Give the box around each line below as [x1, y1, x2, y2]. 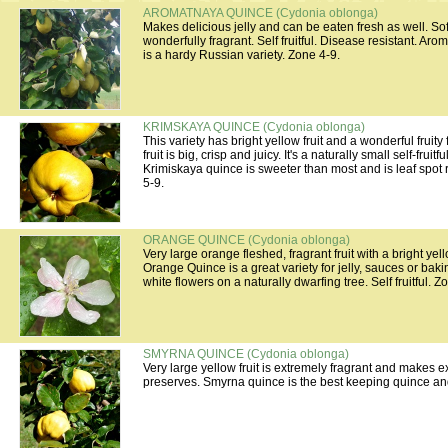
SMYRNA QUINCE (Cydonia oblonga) [143, 347, 349, 361]
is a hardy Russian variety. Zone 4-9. [143, 48, 340, 62]
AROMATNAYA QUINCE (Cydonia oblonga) [143, 6, 378, 20]
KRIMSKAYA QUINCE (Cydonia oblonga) [143, 120, 365, 134]
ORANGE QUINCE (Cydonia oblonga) [143, 233, 350, 247]
